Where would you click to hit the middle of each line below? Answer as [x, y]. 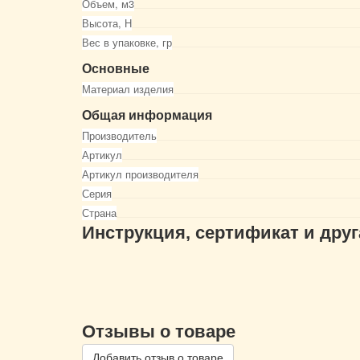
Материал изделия [128, 89]
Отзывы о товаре [159, 331]
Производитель [119, 135]
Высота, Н [107, 23]
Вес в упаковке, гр [127, 42]
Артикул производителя [140, 174]
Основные [116, 68]
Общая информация [147, 115]
